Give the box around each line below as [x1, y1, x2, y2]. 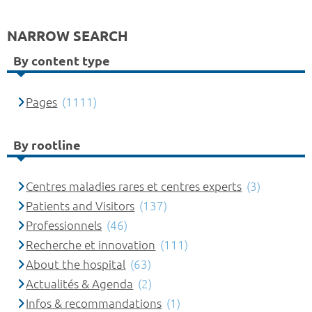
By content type [13, 53, 110, 68]
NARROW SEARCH [7, 28, 128, 45]
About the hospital [26, 258, 126, 272]
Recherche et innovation [26, 238, 156, 252]
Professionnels [26, 219, 102, 233]
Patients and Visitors [26, 199, 135, 213]
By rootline [13, 137, 81, 152]
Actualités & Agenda [26, 277, 134, 291]
